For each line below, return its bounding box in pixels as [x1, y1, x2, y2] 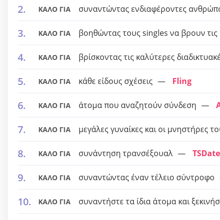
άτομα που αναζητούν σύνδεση [79, 100, 196, 110]
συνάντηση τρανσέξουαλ [79, 148, 173, 159]
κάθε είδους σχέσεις [79, 76, 153, 86]
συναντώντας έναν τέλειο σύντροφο [79, 172, 215, 183]
